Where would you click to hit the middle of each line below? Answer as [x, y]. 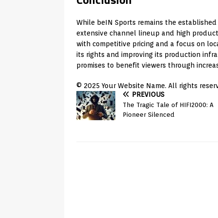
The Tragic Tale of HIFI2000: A [168, 105]
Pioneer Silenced [148, 114]
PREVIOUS [148, 94]
